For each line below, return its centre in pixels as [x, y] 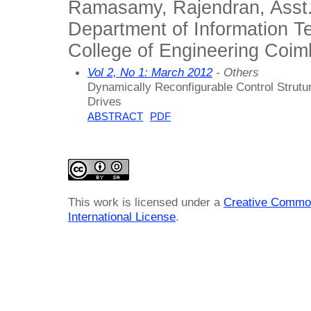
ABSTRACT [115, 117]
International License [122, 216]
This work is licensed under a [146, 202]
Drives [104, 102]
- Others [236, 73]
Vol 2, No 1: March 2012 [150, 73]
